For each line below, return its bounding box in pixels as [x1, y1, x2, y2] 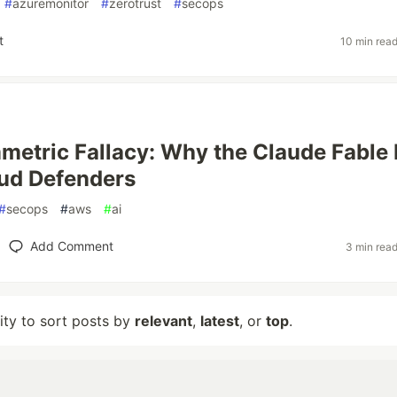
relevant [135, 312, 192, 330]
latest [200, 312, 239, 330]
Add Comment [29, 238, 113, 253]
